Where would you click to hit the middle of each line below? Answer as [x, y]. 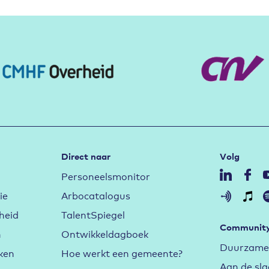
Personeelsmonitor [105, 176]
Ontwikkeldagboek [104, 233]
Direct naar [86, 156]
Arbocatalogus [95, 195]
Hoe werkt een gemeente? [122, 252]
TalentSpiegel [93, 214]
